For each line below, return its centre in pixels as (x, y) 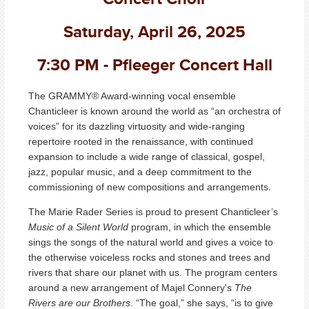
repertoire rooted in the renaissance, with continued (141, 141)
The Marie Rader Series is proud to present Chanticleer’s (153, 211)
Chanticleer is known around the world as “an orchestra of (154, 111)
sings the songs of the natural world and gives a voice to (151, 242)
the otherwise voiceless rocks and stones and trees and (149, 257)
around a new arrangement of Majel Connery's (130, 287)
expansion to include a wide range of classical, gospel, (147, 156)
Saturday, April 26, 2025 (154, 31)
